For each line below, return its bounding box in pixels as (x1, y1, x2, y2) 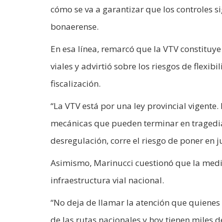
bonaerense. (51, 20, 99, 32)
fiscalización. (51, 77, 101, 89)
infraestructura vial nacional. (51, 174, 164, 186)
